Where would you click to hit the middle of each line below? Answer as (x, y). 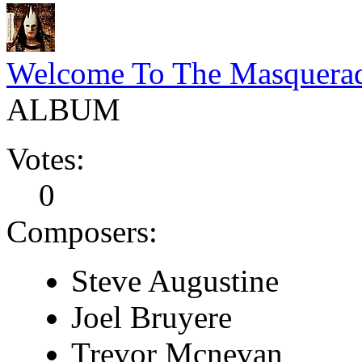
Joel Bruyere (152, 317)
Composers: (82, 231)
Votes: (46, 158)
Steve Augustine (175, 280)
